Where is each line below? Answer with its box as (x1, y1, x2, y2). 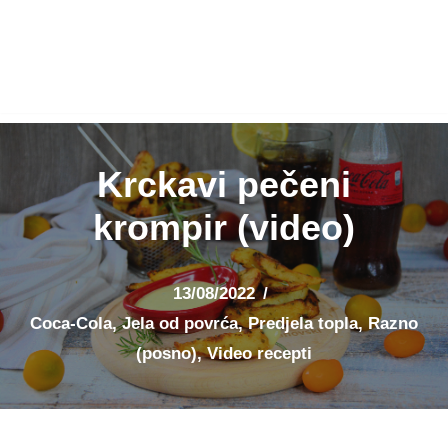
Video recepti (207, 344, 312, 364)
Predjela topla (248, 314, 358, 334)
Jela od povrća (122, 314, 238, 334)
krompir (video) (93, 207, 355, 249)
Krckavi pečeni (97, 164, 351, 206)
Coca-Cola (30, 314, 112, 334)
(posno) (136, 344, 197, 364)
